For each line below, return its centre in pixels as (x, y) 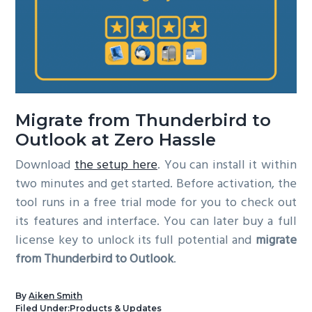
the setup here (116, 166)
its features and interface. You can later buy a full (156, 222)
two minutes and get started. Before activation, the (156, 185)
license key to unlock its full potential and (135, 241)
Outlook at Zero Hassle (116, 140)
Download (45, 166)
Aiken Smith (56, 296)
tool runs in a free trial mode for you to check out (156, 203)
